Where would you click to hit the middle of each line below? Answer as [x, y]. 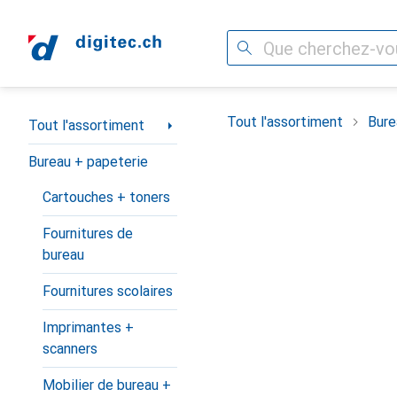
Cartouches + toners [106, 197]
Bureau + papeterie [88, 162]
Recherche [260, 47]
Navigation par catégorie [105, 118]
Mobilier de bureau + [107, 385]
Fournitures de [88, 234]
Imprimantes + [88, 327]
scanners [70, 349]
